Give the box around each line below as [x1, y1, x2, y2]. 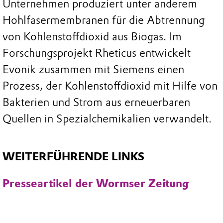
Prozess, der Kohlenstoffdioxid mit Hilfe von [2, 79, 218, 93]
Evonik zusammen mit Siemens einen [2, 63, 184, 77]
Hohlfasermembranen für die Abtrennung [2, 13, 205, 27]
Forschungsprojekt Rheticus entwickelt [2, 46, 191, 60]
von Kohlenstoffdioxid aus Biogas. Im [2, 30, 182, 44]
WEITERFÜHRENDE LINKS [2, 149, 144, 163]
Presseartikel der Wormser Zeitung [2, 177, 189, 191]
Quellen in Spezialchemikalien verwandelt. [2, 112, 212, 126]
